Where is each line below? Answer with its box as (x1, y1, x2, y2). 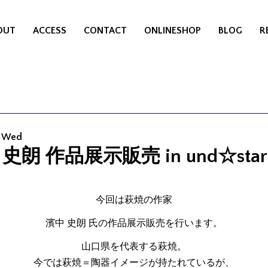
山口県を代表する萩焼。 (81, 241, 187, 252)
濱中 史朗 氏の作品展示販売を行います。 (45, 218, 223, 229)
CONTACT (84, 25, 127, 36)
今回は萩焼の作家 (96, 194, 172, 205)
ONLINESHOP (144, 25, 201, 36)
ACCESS (33, 25, 67, 36)
